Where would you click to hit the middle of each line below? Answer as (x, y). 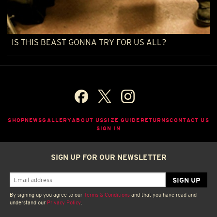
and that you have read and (163, 195)
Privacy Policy (64, 203)
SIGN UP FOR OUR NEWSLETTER (108, 157)
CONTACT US (189, 120)
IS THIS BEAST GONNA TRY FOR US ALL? (89, 43)
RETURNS (155, 120)
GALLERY (57, 120)
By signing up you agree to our (47, 195)
